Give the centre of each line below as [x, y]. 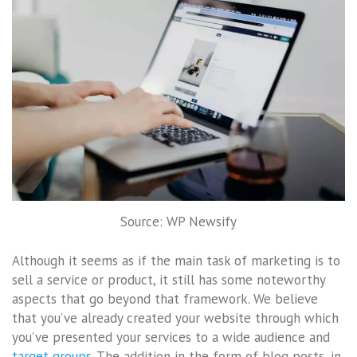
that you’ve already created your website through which [175, 318]
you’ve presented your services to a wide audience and [171, 337]
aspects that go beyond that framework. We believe [165, 299]
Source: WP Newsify [178, 221]
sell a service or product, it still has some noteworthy [169, 280]
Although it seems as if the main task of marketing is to [176, 261]
